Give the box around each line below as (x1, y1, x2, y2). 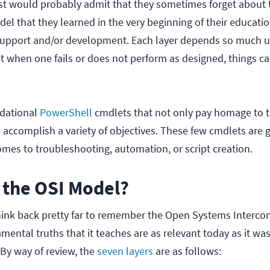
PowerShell (40, 105, 92, 119)
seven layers (97, 243, 153, 258)
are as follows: (153, 243, 221, 258)
